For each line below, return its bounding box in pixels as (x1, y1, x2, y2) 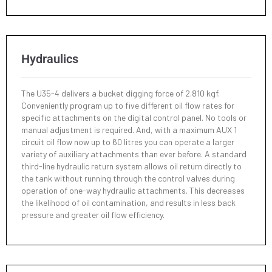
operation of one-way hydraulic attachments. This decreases (21, 185, 245, 195)
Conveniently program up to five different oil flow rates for (21, 100, 234, 110)
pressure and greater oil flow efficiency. (21, 209, 165, 220)
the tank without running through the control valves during (21, 172, 235, 183)
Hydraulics (21, 51, 78, 66)
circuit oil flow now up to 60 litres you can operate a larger (21, 136, 234, 147)
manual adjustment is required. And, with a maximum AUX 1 (21, 124, 237, 135)
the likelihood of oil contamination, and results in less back (21, 197, 236, 208)
